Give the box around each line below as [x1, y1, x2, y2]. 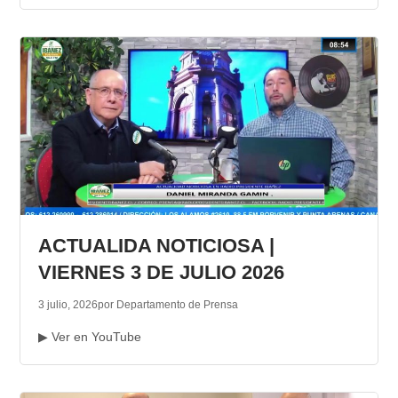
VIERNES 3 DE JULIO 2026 [37, 261, 284, 284]
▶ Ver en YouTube [37, 330, 141, 345]
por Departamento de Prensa [97, 298, 238, 312]
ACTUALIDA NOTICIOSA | [37, 235, 275, 258]
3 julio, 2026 [37, 298, 98, 312]
